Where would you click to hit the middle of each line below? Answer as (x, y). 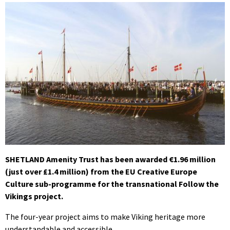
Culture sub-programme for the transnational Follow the (112, 184)
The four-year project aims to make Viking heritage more (105, 217)
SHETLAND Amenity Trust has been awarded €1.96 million (110, 159)
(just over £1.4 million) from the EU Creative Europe (101, 172)
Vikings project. (34, 196)
